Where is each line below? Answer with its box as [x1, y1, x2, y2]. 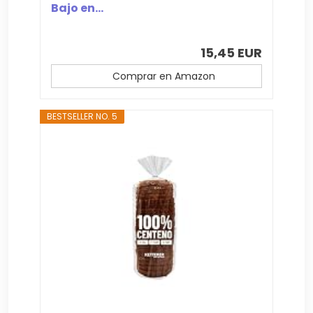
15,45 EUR [200, 44, 262, 62]
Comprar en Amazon [112, 69, 215, 84]
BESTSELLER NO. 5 [47, 110, 118, 123]
